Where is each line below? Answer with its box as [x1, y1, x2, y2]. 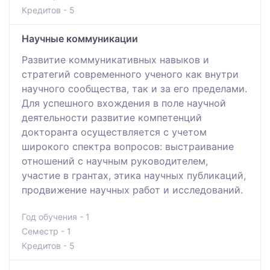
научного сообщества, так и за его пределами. [22, 83, 247, 95]
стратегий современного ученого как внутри [22, 68, 239, 81]
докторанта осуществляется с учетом [22, 126, 207, 139]
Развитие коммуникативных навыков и [22, 54, 209, 66]
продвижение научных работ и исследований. [22, 184, 243, 196]
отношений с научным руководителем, [22, 155, 208, 168]
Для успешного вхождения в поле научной [22, 97, 226, 110]
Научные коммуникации [22, 33, 138, 45]
